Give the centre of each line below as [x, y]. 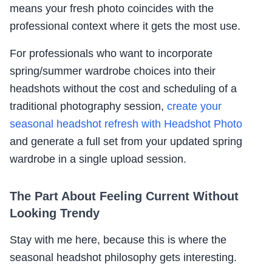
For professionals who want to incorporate [111, 54]
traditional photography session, [88, 107]
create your [194, 107]
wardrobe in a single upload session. [98, 159]
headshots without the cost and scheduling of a [123, 89]
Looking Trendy [55, 213]
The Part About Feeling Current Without [124, 196]
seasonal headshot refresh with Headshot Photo [126, 124]
